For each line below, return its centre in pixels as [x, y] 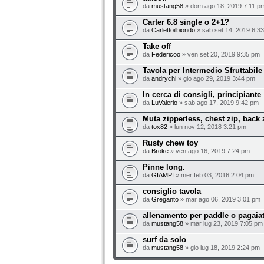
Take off [157, 46]
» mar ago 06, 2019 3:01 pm [220, 199]
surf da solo [164, 240]
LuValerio [164, 103]
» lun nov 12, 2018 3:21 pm [207, 127]
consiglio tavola [172, 191]
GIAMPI [163, 175]
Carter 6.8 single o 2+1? [186, 22]
